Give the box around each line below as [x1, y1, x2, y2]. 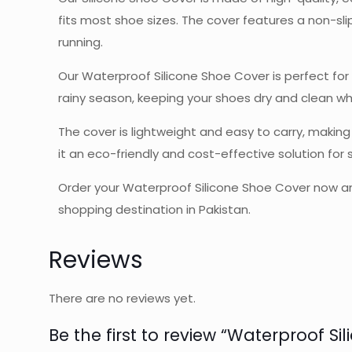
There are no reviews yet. [49, 290, 196, 306]
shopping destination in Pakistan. [58, 201, 251, 218]
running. [58, 34, 104, 50]
